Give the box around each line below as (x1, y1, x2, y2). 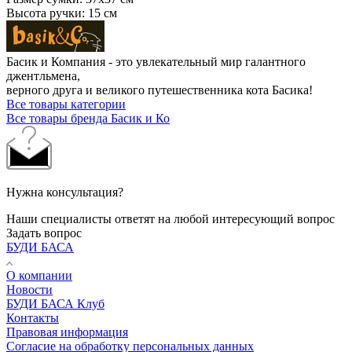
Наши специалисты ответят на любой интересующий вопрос (6, 212, 335, 226)
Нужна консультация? (6, 185, 123, 200)
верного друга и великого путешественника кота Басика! (6, 83, 313, 97)
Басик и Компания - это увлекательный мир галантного (6, 55, 306, 69)
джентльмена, (6, 69, 80, 83)
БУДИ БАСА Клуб (6, 297, 104, 311)
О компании (6, 269, 72, 283)
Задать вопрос (6, 226, 82, 240)
